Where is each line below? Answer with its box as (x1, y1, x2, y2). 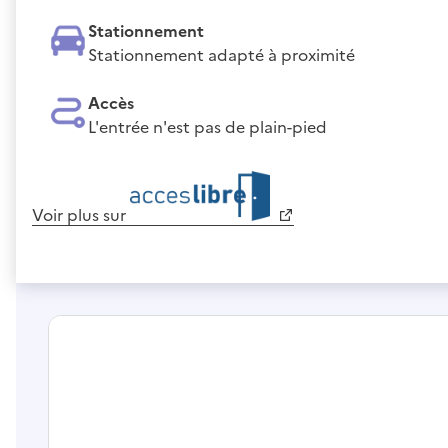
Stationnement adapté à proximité (88, 42, 355, 67)
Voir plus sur (32, 202, 130, 227)
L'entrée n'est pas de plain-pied (88, 114, 327, 139)
